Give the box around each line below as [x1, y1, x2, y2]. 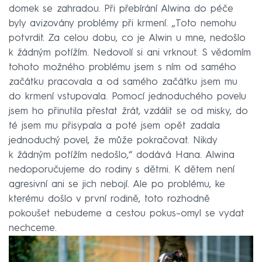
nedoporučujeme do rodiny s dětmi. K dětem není [9, 165, 235, 175]
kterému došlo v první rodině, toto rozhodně [9, 194, 210, 205]
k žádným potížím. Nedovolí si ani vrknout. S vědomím [9, 48, 251, 58]
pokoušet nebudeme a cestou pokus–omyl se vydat [9, 209, 244, 219]
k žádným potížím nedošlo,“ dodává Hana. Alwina [9, 150, 235, 161]
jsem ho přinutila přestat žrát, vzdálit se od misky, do [9, 106, 248, 117]
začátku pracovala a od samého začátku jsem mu [9, 77, 237, 88]
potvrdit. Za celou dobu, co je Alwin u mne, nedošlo [9, 33, 246, 44]
